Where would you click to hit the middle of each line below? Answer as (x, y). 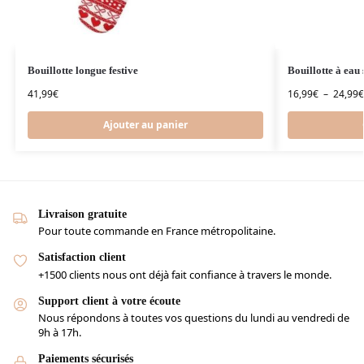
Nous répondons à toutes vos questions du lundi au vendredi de (194, 318)
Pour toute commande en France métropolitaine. (157, 231)
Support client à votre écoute (109, 301)
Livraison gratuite (82, 214)
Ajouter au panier (145, 125)
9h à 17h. (60, 333)
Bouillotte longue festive (82, 71)
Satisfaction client (82, 258)
